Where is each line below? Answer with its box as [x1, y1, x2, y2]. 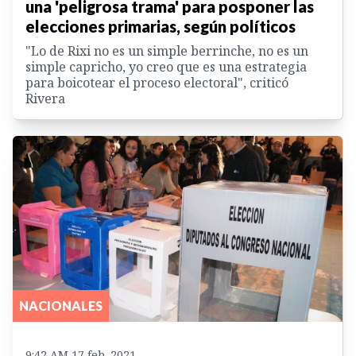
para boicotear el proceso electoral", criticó [25, 74, 288, 92]
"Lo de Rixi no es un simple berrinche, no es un [25, 42, 308, 60]
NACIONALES [19, 297, 103, 313]
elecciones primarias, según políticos [25, 17, 296, 37]
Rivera [25, 90, 65, 108]
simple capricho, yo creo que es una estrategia [25, 58, 307, 76]
